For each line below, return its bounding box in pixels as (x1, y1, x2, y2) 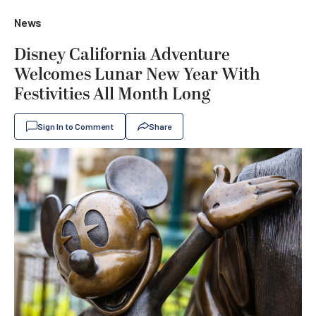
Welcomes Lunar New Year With (14, 62, 260, 87)
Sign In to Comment (37, 121, 114, 131)
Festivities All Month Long (14, 82, 210, 107)
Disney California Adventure (14, 42, 230, 68)
